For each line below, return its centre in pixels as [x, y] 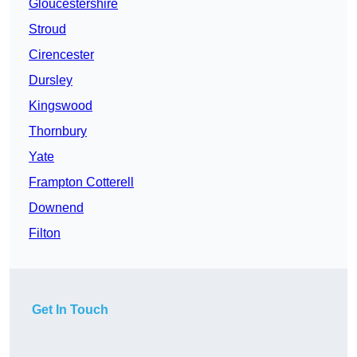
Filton [45, 233]
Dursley [51, 80]
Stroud [47, 29]
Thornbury [58, 131]
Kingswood [61, 106]
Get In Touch [70, 310]
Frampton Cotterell [81, 182]
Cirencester [61, 55]
